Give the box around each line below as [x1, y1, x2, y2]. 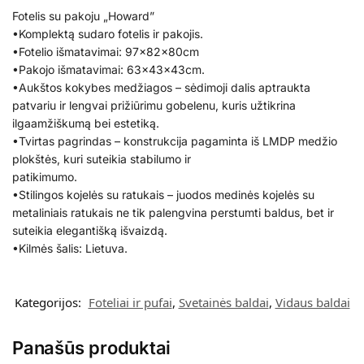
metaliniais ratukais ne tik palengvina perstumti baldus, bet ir [12, 206, 334, 220]
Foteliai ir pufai [88, 293, 172, 310]
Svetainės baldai [178, 293, 269, 310]
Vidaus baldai [275, 293, 350, 310]
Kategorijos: [14, 293, 84, 310]
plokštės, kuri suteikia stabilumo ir [12, 152, 191, 167]
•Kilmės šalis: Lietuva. [12, 241, 128, 256]
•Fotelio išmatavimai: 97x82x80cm [12, 45, 199, 59]
